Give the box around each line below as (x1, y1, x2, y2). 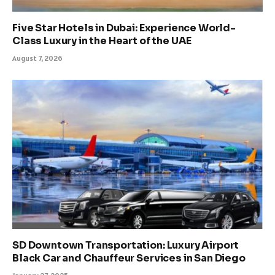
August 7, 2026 (12, 53, 63, 63)
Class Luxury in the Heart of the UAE (12, 34, 192, 48)
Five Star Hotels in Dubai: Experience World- (12, 21, 236, 35)
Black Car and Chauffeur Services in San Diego (12, 252, 246, 265)
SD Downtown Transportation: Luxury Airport (12, 239, 239, 252)
